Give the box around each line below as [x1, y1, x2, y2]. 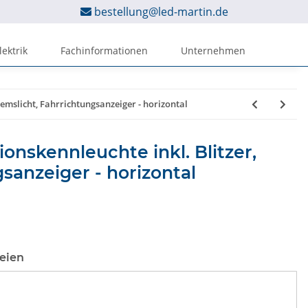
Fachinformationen [60, 43, 148, 57]
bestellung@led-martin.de [93, 4, 228, 19]
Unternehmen [181, 43, 245, 57]
